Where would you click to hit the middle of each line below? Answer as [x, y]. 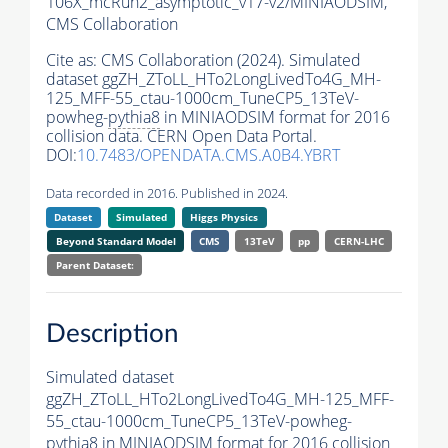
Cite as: [73, 60]
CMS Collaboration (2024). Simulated [231, 60]
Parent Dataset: [94, 265]
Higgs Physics [224, 217]
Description [112, 334]
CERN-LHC [358, 241]
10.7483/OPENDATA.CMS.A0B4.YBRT [208, 155]
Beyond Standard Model [115, 241]
